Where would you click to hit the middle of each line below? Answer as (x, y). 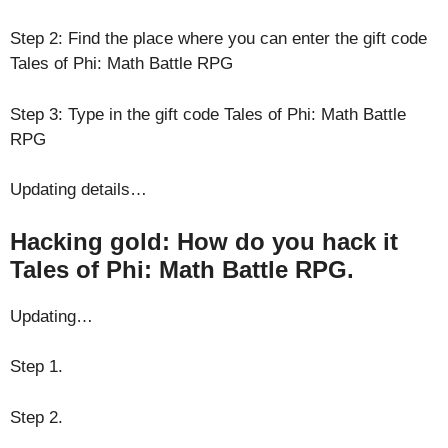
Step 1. (36, 366)
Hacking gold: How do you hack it (204, 241)
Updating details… (78, 189)
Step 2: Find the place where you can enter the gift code (218, 38)
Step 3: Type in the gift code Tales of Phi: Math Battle (208, 114)
